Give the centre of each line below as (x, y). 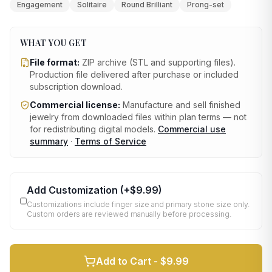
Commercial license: (75, 105)
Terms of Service (110, 141)
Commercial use (192, 129)
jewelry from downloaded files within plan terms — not (138, 117)
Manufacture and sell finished (180, 105)
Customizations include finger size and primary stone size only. (138, 204)
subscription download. (76, 87)
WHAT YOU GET (54, 43)
